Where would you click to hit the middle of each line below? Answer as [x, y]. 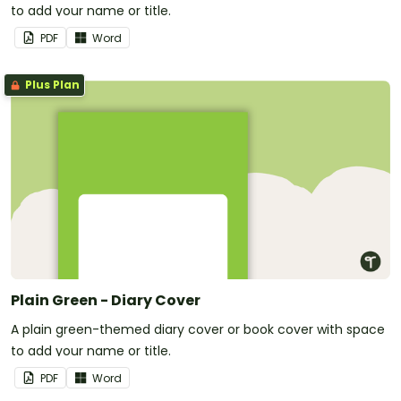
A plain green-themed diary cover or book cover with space [198, 330]
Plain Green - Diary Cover [106, 301]
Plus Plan [51, 85]
